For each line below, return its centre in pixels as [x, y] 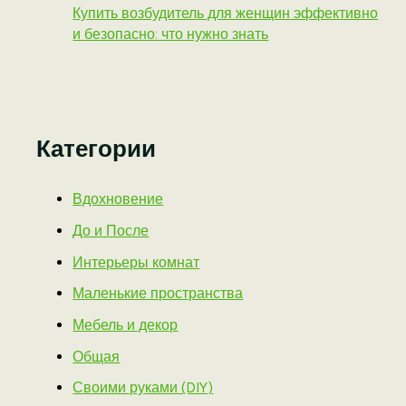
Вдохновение [118, 199]
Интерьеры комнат [136, 262]
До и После [111, 231]
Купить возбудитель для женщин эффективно [226, 13]
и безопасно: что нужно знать [171, 34]
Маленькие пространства [158, 294]
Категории [97, 148]
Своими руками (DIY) [143, 388]
